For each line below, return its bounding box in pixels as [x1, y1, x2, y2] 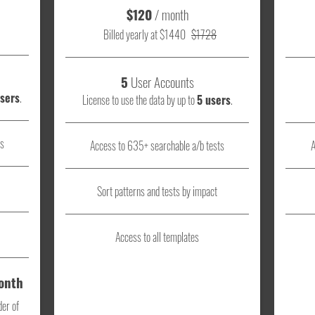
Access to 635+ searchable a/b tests [90, 137, 224, 155]
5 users [196, 91, 231, 109]
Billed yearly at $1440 [103, 26, 186, 44]
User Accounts [127, 72, 194, 92]
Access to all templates [115, 229, 199, 246]
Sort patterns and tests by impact [97, 183, 217, 200]
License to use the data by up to [82, 91, 197, 109]
